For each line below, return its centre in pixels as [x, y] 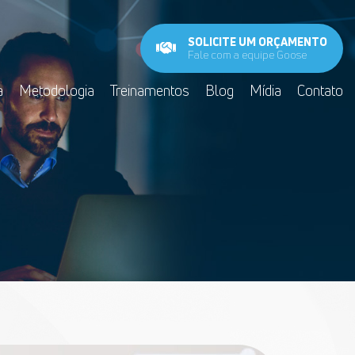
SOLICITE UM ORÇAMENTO [258, 42]
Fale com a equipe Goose [247, 54]
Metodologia [57, 90]
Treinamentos [150, 90]
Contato [320, 90]
